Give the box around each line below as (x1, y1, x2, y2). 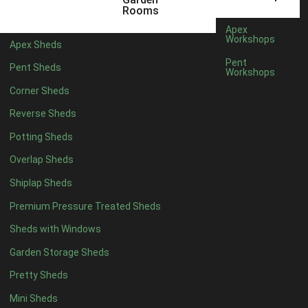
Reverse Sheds (10, 108, 76, 120)
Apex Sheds (10, 38, 62, 50)
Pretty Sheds (10, 269, 68, 281)
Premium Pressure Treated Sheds (10, 200, 161, 212)
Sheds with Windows (10, 223, 101, 235)
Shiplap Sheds (10, 177, 72, 189)
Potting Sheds (10, 131, 73, 142)
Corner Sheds (10, 85, 69, 96)
